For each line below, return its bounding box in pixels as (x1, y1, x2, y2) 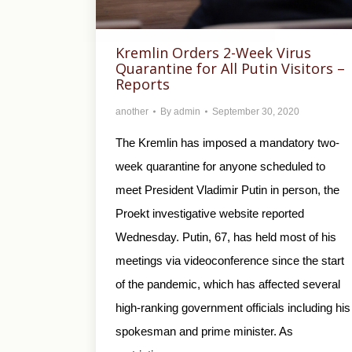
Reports (115, 74, 170, 93)
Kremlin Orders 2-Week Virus (115, 42, 311, 62)
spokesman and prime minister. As (115, 324, 293, 338)
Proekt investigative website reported (115, 206, 304, 220)
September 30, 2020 (212, 105, 299, 117)
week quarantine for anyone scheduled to (115, 159, 325, 173)
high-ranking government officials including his (115, 300, 350, 314)
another (115, 105, 148, 117)
